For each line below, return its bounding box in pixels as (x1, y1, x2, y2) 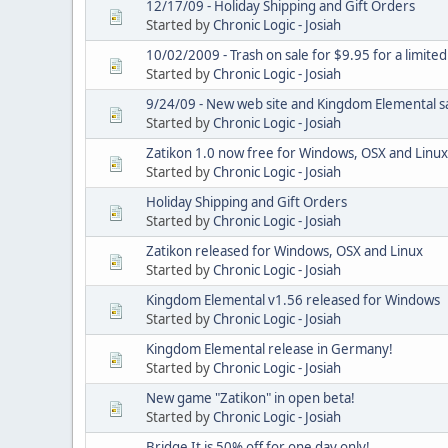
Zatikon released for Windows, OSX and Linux (146, 241, 423, 260)
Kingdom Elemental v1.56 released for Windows (146, 290, 440, 309)
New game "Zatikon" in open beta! (146, 388, 355, 407)
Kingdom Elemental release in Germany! (146, 339, 393, 358)
